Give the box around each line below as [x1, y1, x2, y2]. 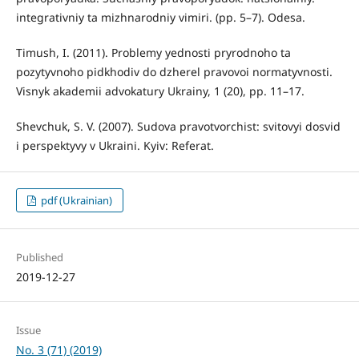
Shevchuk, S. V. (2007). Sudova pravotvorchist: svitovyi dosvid [15, 119, 341, 135]
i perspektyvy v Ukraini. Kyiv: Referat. [15, 138, 214, 154]
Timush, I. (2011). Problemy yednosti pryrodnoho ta [15, 45, 291, 61]
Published [15, 250, 63, 265]
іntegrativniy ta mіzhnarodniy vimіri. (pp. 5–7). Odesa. [15, 10, 305, 26]
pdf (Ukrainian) [38, 193, 113, 208]
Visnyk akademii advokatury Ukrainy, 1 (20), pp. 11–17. [15, 83, 305, 99]
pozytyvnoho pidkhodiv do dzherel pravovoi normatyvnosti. [15, 64, 333, 80]
